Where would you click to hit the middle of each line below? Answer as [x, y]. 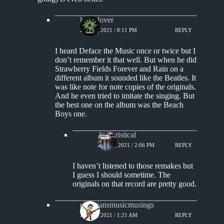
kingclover [97, 19]
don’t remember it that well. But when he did [126, 59]
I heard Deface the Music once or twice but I [125, 50]
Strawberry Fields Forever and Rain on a [119, 68]
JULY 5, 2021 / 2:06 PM [126, 145]
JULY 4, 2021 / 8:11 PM [108, 30]
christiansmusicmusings [117, 204]
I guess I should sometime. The [121, 174]
